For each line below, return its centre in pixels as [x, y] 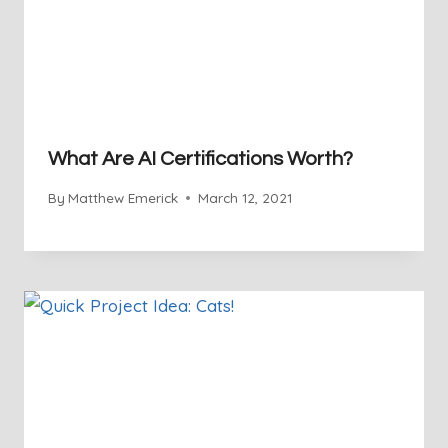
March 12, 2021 [245, 198]
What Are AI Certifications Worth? [200, 158]
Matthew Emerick [123, 198]
